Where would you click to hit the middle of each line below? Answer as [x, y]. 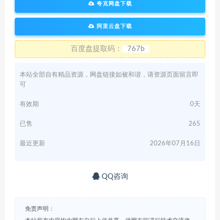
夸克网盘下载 [113, 4]
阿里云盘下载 [113, 27]
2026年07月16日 [175, 144]
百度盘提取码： [96, 49]
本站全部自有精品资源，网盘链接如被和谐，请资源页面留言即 [109, 75]
